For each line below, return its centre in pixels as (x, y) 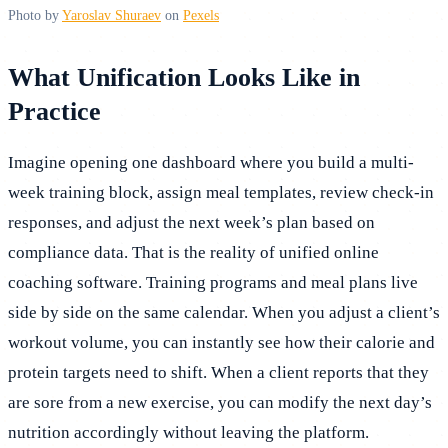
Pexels (201, 15)
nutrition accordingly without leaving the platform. (188, 432)
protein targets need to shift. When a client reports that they (218, 372)
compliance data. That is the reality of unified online (193, 252)
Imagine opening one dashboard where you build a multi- (211, 162)
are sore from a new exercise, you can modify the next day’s (220, 402)
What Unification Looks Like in (184, 76)
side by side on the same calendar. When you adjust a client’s (224, 312)
